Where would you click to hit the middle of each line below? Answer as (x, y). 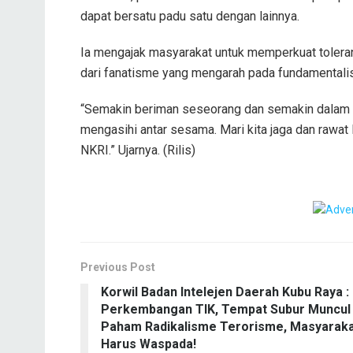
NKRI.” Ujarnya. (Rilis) (138, 150)
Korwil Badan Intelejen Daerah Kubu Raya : (225, 292)
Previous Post (118, 268)
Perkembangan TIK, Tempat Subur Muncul (226, 310)
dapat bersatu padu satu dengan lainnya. (190, 16)
